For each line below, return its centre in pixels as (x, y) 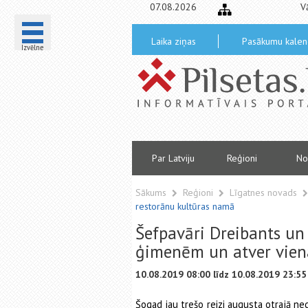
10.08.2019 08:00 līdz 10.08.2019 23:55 (221, 274)
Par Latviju (173, 158)
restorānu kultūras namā (185, 206)
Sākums (151, 192)
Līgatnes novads (265, 192)
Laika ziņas (173, 41)
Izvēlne (33, 47)
